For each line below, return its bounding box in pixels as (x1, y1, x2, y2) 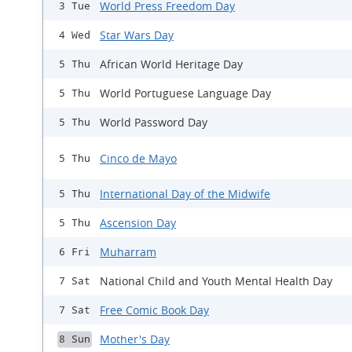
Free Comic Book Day (100, 302, 209, 318)
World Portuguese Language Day (100, 86, 271, 101)
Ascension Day (100, 215, 176, 231)
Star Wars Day (100, 27, 174, 43)
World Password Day (100, 115, 207, 130)
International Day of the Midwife (100, 186, 270, 202)
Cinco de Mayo (100, 150, 177, 166)
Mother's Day (100, 332, 170, 347)
